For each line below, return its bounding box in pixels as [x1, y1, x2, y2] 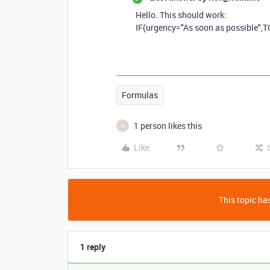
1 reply [80, 241, 105, 253]
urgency [146, 22, 176, 33]
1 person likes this [134, 120, 202, 131]
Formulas [122, 89, 158, 101]
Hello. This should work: [136, 9, 227, 20]
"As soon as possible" [181, 22, 261, 33]
